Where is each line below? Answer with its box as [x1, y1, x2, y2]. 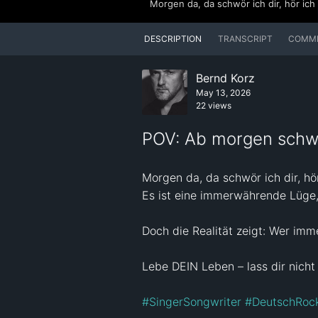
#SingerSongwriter [142, 294, 241, 309]
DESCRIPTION [144, 33, 202, 45]
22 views [196, 100, 231, 111]
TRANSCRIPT [217, 33, 273, 45]
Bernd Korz [196, 71, 255, 86]
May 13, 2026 [196, 87, 251, 99]
